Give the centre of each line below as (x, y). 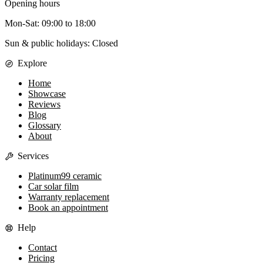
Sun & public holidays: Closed (61, 43)
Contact (43, 248)
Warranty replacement (69, 197)
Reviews (44, 104)
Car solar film (53, 187)
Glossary (45, 126)
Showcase (47, 94)
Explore (32, 63)
